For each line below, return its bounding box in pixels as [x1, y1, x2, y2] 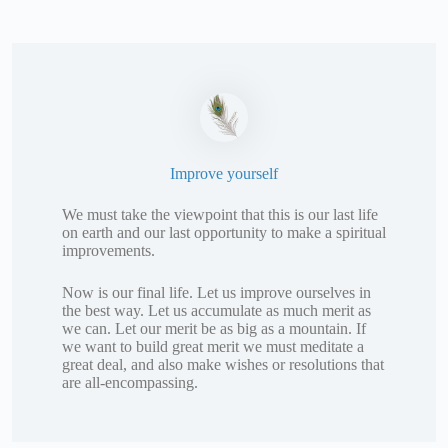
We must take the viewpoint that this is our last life [62, 205, 378, 223]
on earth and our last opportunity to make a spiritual [62, 223, 386, 241]
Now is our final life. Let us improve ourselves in [62, 283, 371, 301]
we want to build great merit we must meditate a [62, 337, 364, 355]
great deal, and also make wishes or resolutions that [62, 355, 384, 373]
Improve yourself [170, 164, 278, 182]
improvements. [62, 241, 155, 259]
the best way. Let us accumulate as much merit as [62, 301, 371, 319]
